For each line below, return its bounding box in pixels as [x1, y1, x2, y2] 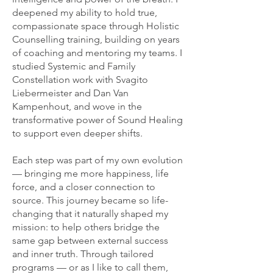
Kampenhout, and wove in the [12, 101, 142, 112]
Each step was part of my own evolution [12, 154, 183, 166]
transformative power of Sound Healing [12, 114, 183, 126]
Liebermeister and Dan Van [12, 87, 129, 99]
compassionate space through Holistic [12, 20, 179, 32]
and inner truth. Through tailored [12, 248, 154, 260]
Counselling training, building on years [12, 34, 180, 45]
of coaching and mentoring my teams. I [12, 47, 182, 58]
